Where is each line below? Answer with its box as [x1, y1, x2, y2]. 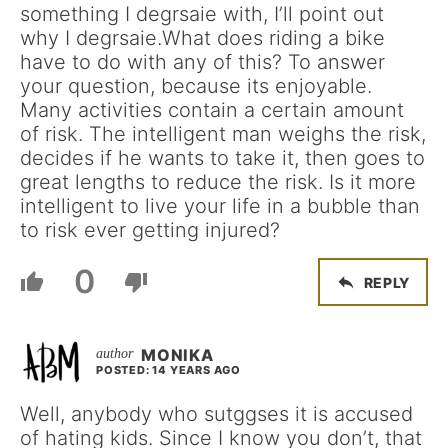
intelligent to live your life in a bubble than [20, 194, 420, 218]
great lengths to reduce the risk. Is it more [20, 170, 416, 194]
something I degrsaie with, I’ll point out [20, 2, 384, 26]
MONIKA [141, 345, 214, 365]
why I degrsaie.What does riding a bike [20, 26, 385, 50]
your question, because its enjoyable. [20, 74, 372, 98]
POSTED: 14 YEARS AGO [96, 363, 241, 377]
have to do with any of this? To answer [20, 50, 385, 74]
